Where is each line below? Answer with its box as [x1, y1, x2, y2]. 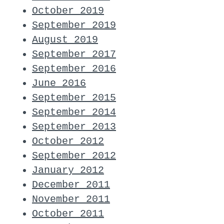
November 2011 [32, 193, 110, 205]
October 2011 [32, 207, 104, 219]
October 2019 [32, 4, 104, 16]
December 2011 [32, 178, 110, 190]
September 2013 [32, 120, 116, 132]
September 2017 [32, 48, 116, 60]
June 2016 [32, 77, 86, 89]
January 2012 [32, 164, 104, 176]
